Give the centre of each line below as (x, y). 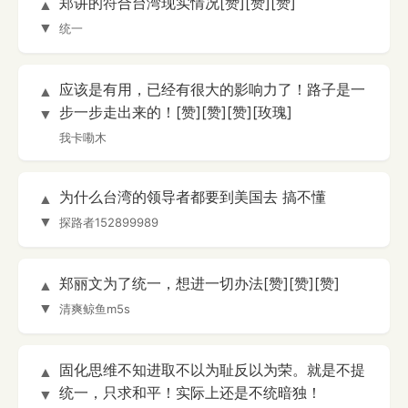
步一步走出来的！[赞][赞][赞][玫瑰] (176, 112)
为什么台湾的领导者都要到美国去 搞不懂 (193, 197)
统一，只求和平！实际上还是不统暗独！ (190, 393)
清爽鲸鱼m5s (95, 309)
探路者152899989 (109, 223)
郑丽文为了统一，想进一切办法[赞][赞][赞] (199, 284)
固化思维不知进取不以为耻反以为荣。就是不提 (212, 370)
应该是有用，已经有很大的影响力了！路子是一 (212, 90)
